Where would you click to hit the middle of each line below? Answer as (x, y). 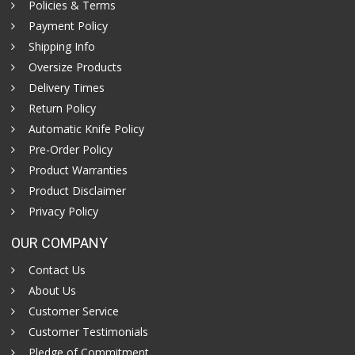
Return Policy (63, 109)
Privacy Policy (64, 212)
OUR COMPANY (60, 243)
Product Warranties (78, 170)
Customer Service (74, 311)
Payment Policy (69, 26)
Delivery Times (67, 88)
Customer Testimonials (89, 332)
